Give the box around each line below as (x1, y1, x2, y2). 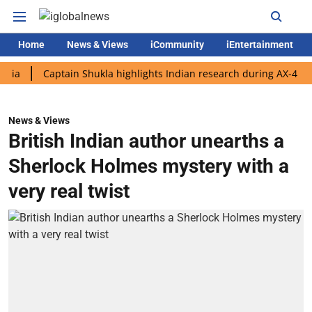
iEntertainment (226, 39, 293, 50)
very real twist (8, 180, 130, 203)
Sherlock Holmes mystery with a (8, 155, 289, 178)
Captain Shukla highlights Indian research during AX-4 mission (7, 66, 300, 80)
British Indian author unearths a (8, 130, 284, 153)
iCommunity (150, 39, 204, 50)
